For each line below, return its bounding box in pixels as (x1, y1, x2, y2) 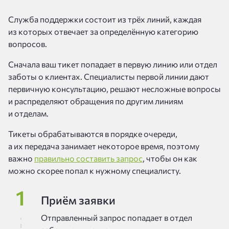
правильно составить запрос (34, 153, 143, 163)
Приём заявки (41, 193, 116, 207)
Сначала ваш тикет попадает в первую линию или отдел (8, 59, 217, 69)
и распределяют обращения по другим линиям (8, 96, 183, 106)
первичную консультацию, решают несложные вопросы (8, 84, 221, 94)
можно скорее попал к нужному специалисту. (8, 166, 181, 175)
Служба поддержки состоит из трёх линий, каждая (8, 14, 201, 24)
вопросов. (8, 39, 47, 49)
